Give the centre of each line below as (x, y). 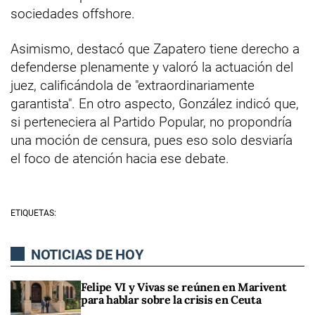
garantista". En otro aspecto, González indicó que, (155, 104)
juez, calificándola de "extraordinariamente (133, 86)
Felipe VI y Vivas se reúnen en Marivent (184, 287)
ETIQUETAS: (33, 213)
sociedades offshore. (73, 14)
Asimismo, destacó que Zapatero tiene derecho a (155, 49)
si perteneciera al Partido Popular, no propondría (151, 122)
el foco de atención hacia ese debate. (120, 159)
